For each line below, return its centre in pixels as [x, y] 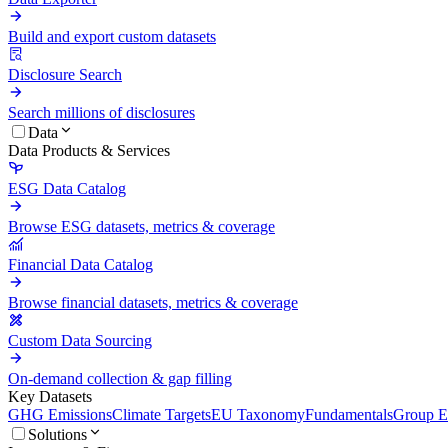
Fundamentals [349, 414]
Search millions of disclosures [101, 112]
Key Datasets [50, 396]
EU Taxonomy [258, 414]
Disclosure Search [65, 74]
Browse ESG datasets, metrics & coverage [141, 226]
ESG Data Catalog [67, 188]
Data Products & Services [89, 150]
